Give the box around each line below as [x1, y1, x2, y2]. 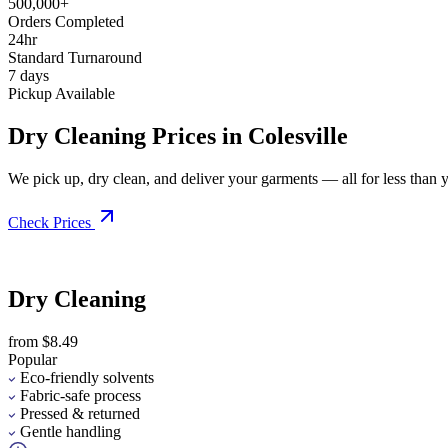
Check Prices [8, 213, 91, 231]
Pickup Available [8, 84, 115, 102]
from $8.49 [8, 332, 78, 350]
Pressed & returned [20, 404, 140, 422]
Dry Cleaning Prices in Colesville [8, 122, 348, 149]
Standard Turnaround [8, 48, 142, 66]
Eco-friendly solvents [20, 368, 154, 386]
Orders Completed [8, 12, 124, 30]
